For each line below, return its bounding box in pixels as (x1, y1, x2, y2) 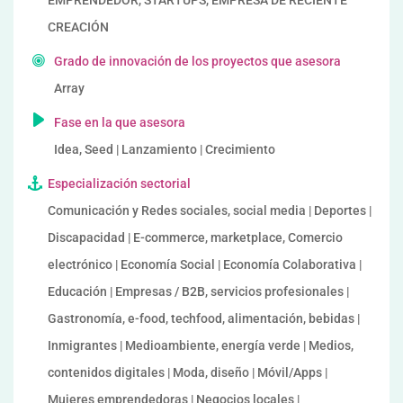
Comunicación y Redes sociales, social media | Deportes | (48, 203, 372, 218)
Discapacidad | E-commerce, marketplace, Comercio (48, 230, 343, 245)
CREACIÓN (48, 20, 109, 34)
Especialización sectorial (48, 176, 191, 191)
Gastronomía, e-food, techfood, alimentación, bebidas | (48, 311, 360, 326)
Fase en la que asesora (54, 115, 185, 130)
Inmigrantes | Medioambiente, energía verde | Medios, (48, 338, 354, 353)
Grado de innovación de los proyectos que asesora (54, 54, 341, 68)
